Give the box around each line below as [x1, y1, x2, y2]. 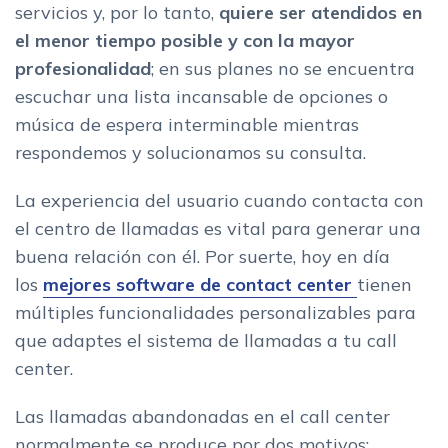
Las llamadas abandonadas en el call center [15, 404, 390, 428]
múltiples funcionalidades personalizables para [15, 300, 416, 324]
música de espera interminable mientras [15, 112, 359, 136]
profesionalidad [15, 56, 151, 80]
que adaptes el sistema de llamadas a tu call [15, 328, 397, 352]
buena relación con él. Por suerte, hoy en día [15, 244, 390, 268]
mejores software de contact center [43, 272, 357, 296]
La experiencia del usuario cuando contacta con [15, 188, 424, 212]
